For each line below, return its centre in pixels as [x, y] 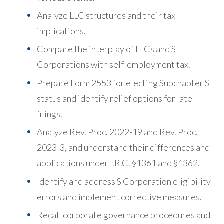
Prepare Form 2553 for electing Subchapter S [123, 83]
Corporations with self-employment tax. [114, 65]
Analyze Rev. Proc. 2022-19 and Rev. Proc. [117, 132]
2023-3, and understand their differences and [123, 148]
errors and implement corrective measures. [119, 197]
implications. [61, 31]
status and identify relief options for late [115, 98]
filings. [50, 114]
